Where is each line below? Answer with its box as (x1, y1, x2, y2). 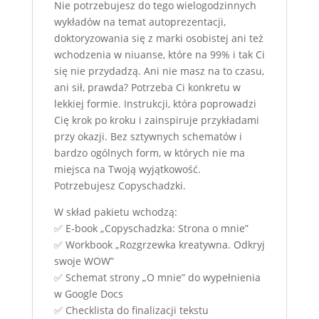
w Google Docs (53, 287, 123, 300)
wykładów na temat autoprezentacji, (53, 15, 226, 28)
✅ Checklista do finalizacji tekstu (53, 303, 209, 317)
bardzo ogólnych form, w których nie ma (53, 146, 245, 159)
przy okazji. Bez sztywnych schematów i (53, 130, 242, 143)
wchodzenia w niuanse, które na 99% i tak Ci (53, 48, 265, 61)
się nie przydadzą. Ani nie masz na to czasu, (53, 64, 264, 78)
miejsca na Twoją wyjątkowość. (53, 162, 201, 176)
